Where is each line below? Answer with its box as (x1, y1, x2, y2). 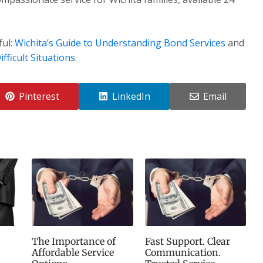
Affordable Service (32, 247, 114, 259)
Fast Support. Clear (144, 235, 230, 248)
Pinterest (18, 89, 59, 103)
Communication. (144, 247, 221, 259)
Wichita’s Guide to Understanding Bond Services (15, 36, 225, 49)
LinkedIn (112, 89, 150, 103)
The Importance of (32, 235, 116, 248)
